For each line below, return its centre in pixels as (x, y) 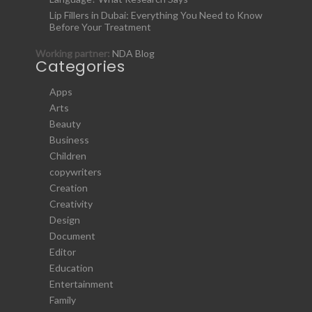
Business (69, 139)
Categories (80, 67)
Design (65, 219)
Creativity (71, 203)
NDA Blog (133, 54)
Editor (63, 251)
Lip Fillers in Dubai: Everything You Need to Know (156, 15)
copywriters (76, 171)
